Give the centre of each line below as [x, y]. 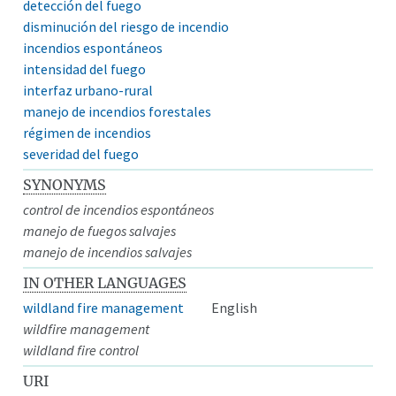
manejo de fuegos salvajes [100, 230]
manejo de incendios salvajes [108, 251]
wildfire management [87, 328]
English [234, 307]
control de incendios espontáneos [119, 209]
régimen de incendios [88, 132]
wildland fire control [81, 350]
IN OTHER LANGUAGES [105, 282]
